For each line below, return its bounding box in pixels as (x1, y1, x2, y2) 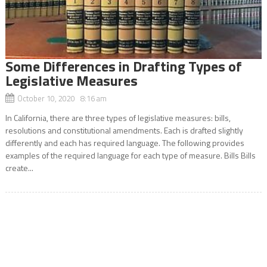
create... (5, 162, 33, 175)
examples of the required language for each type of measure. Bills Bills (5, 149, 256, 162)
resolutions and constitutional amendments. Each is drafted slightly (5, 124, 243, 137)
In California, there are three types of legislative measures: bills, (5, 111, 231, 125)
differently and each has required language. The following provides (5, 136, 244, 150)
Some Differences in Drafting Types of (5, 55, 242, 77)
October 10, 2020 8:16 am (17, 92, 107, 105)
